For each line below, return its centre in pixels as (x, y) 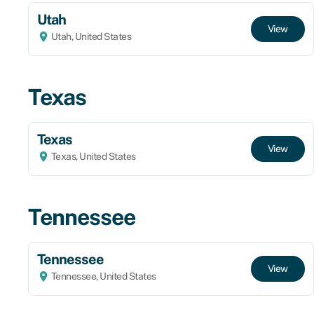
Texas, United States (93, 156)
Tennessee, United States (103, 276)
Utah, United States (90, 36)
